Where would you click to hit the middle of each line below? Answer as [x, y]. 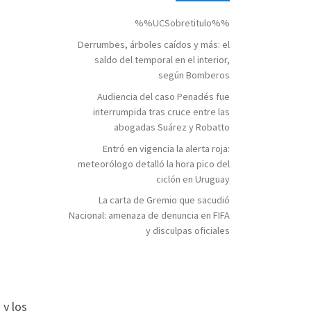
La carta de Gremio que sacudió [164, 200]
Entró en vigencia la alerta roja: [166, 148]
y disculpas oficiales [188, 231]
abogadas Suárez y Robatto [172, 127]
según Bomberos [194, 75]
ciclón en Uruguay [193, 179]
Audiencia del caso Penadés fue [163, 96]
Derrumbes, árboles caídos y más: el [154, 44]
